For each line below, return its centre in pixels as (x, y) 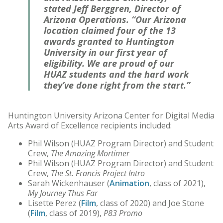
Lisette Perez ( (55, 203)
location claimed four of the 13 (110, 31)
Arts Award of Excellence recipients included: (90, 126)
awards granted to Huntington (109, 42)
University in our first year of (106, 53)
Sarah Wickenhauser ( (69, 183)
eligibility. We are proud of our (109, 63)
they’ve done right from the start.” (117, 85)
